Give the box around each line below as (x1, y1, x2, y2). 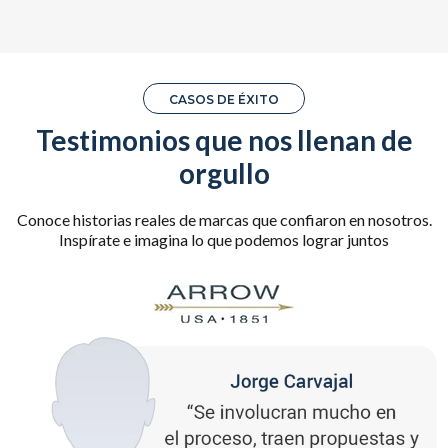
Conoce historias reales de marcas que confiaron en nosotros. (16, 210, 432, 230)
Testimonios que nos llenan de (35, 123, 413, 158)
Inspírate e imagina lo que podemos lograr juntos (59, 230, 389, 250)
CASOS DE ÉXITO (169, 92, 279, 108)
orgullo (178, 156, 270, 191)
